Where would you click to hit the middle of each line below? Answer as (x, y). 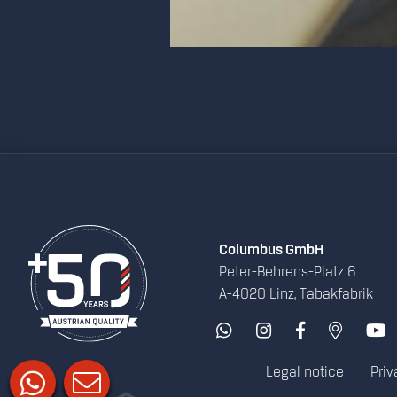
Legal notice (304, 373)
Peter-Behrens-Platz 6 (288, 273)
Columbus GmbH (271, 251)
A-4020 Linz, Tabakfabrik (296, 295)
